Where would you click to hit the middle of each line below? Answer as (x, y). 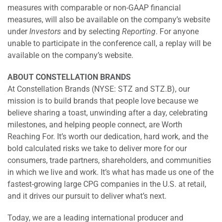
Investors (45, 31)
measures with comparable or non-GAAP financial (94, 8)
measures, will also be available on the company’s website (109, 20)
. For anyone (177, 31)
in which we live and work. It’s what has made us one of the (111, 172)
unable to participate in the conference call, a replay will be (109, 43)
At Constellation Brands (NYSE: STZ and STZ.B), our (99, 89)
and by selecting (91, 31)
